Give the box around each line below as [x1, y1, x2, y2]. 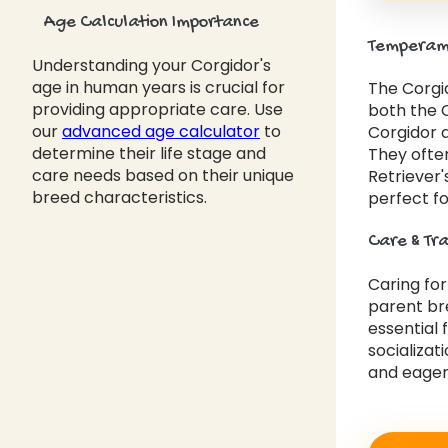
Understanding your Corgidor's [32, 53, 271, 77]
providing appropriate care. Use [32, 97, 283, 121]
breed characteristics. [32, 185, 207, 209]
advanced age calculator [62, 119, 260, 143]
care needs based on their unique [32, 163, 294, 187]
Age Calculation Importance [40, 12, 259, 34]
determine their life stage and [32, 141, 266, 165]
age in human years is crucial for [32, 75, 285, 99]
